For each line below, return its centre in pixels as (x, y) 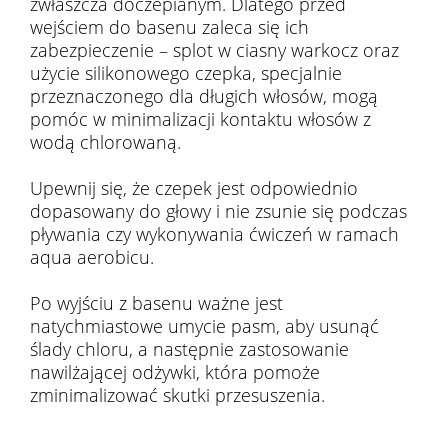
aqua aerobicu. (92, 257)
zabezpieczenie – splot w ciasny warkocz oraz (214, 50)
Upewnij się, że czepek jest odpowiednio (194, 188)
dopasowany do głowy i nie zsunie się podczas (218, 211)
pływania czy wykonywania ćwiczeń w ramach (214, 234)
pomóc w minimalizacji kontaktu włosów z (200, 119)
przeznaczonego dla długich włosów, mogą (204, 96)
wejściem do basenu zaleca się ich (169, 27)
